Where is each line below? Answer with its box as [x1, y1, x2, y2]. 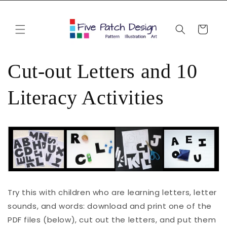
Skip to [13, 1, 42, 12]
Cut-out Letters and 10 [8, 60, 198, 83]
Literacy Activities [8, 86, 164, 109]
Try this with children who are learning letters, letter [8, 186, 217, 198]
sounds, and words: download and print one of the [8, 200, 212, 211]
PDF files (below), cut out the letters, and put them [8, 214, 216, 225]
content [13, 10, 48, 21]
